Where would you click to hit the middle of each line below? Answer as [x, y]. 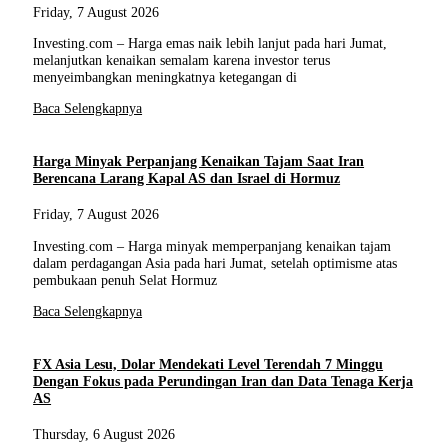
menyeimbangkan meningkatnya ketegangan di [165, 76]
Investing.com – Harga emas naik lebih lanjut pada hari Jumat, [210, 42]
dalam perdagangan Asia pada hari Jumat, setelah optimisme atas [215, 262]
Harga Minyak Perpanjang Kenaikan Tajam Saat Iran [199, 161]
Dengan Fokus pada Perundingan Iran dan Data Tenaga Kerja [223, 381]
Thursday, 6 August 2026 [104, 434]
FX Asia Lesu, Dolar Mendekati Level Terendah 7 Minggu [208, 364]
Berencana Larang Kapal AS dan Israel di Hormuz [187, 178]
